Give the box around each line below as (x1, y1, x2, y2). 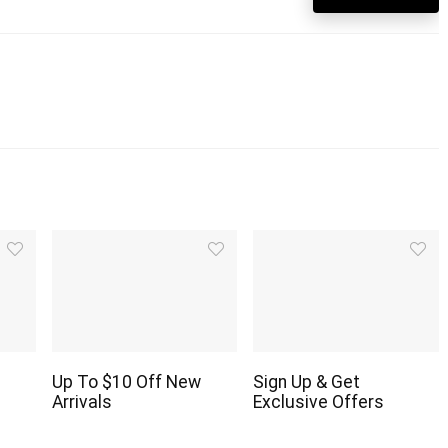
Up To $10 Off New (52, 371, 201, 392)
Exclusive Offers (253, 391, 385, 412)
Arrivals (52, 391, 112, 412)
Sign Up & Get (253, 371, 361, 392)
